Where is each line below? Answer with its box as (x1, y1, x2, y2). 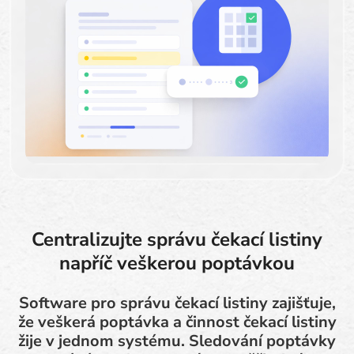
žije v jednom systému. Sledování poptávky (18, 330, 336, 352)
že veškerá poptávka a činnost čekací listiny (17, 311, 337, 333)
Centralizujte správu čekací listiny (32, 227, 322, 252)
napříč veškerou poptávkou (59, 250, 295, 276)
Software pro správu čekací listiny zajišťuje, (18, 292, 336, 314)
